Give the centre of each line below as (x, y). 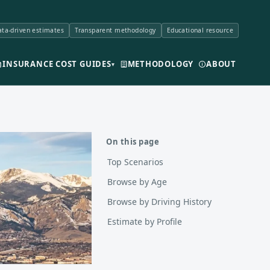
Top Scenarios (135, 162)
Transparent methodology (115, 30)
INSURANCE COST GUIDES (57, 64)
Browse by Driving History (159, 202)
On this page (133, 142)
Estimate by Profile (145, 221)
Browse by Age (137, 182)
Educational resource (200, 30)
